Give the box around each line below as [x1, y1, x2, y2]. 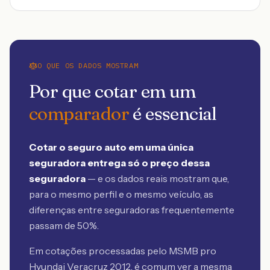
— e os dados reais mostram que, [86, 172, 229, 184]
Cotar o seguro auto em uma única [29, 141, 193, 153]
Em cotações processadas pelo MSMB [29, 245, 198, 257]
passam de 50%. [29, 219, 99, 231]
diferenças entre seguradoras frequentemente [29, 204, 234, 216]
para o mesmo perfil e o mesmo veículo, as [29, 188, 213, 200]
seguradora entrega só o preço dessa [29, 157, 210, 169]
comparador [29, 102, 129, 125]
